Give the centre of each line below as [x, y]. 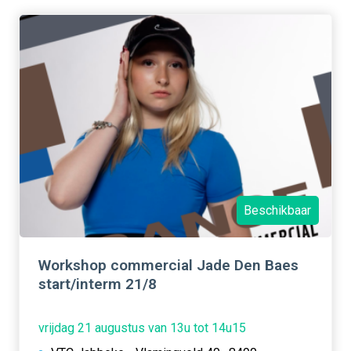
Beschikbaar [278, 210]
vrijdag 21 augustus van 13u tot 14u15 [142, 327]
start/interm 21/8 [98, 284]
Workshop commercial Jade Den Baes [168, 265]
